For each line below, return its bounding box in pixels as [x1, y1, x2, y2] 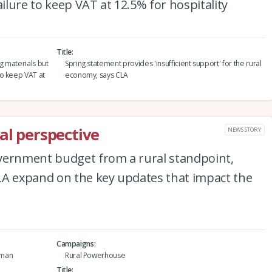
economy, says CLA [64, 70, 129, 80]
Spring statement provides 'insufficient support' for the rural [64, 58, 262, 69]
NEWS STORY [228, 125, 261, 134]
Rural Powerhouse [64, 250, 126, 261]
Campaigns [56, 239, 94, 250]
